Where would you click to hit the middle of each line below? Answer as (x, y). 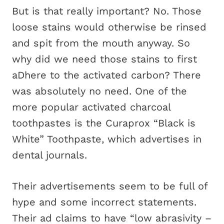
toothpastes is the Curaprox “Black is (104, 123)
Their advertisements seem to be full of (110, 186)
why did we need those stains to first (104, 59)
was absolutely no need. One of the (99, 91)
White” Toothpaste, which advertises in (107, 139)
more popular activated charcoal (91, 107)
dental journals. (49, 155)
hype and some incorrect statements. (104, 202)
